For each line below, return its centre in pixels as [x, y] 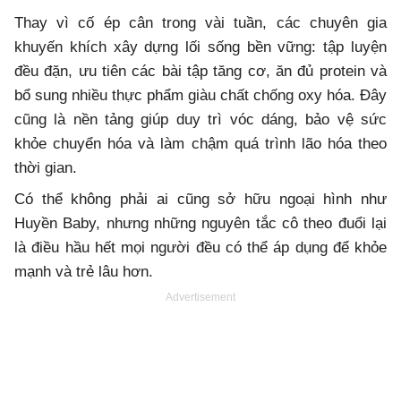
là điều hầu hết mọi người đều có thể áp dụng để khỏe [200, 248]
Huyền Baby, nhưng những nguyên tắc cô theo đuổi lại [200, 224]
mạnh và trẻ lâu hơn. [84, 272]
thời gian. [46, 168]
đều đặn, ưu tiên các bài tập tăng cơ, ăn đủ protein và [200, 72]
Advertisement [200, 298]
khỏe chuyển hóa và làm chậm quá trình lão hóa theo [200, 144]
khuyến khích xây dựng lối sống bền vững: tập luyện [200, 47]
